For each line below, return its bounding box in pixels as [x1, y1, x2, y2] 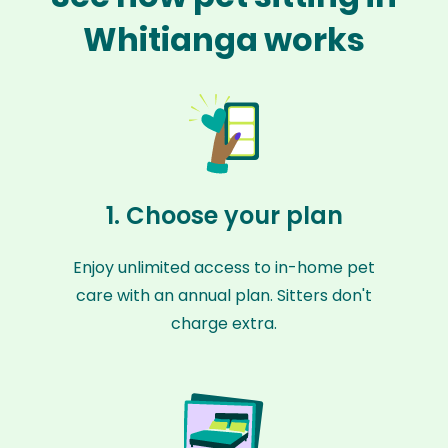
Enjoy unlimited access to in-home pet [73, 256, 375, 279]
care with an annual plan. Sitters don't [76, 284, 372, 307]
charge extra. [171, 312, 277, 335]
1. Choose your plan [105, 199, 343, 232]
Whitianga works [83, 17, 365, 62]
